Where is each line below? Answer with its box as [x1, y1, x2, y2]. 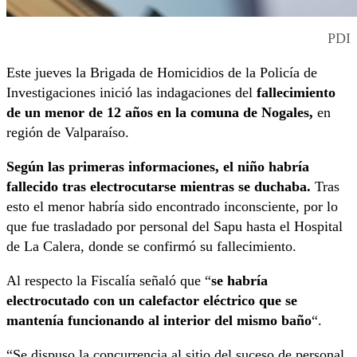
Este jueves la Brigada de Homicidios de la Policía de [6, 65, 317, 81]
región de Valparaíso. [6, 124, 129, 141]
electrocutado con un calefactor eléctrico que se [6, 292, 297, 309]
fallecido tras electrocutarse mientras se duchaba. [6, 178, 315, 195]
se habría [211, 273, 268, 289]
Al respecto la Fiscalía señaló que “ [6, 273, 211, 289]
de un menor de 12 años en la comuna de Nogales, [6, 104, 317, 121]
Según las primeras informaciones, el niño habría [6, 159, 309, 175]
